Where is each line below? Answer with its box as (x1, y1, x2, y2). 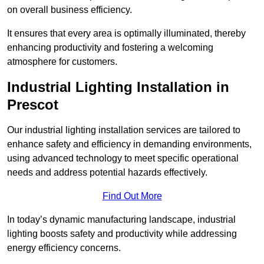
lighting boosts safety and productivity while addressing (7, 229, 237, 239)
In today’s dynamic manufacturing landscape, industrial (7, 214, 236, 225)
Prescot (7, 97, 58, 113)
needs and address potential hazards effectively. (7, 167, 207, 178)
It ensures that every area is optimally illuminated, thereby (7, 28, 246, 39)
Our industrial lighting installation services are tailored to (7, 125, 240, 136)
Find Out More (102, 191, 162, 202)
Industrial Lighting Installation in (7, 79, 229, 95)
